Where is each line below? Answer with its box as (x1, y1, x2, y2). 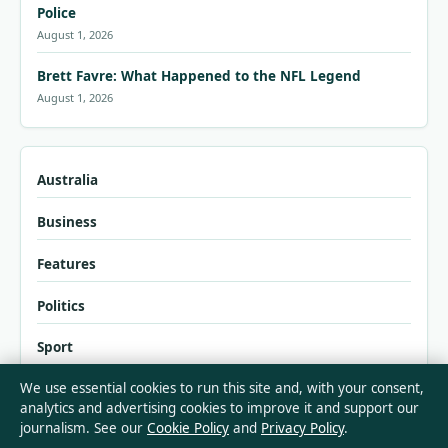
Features (37, 254, 96, 273)
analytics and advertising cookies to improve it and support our (20, 399, 419, 417)
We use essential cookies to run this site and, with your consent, (20, 379, 424, 397)
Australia (37, 171, 98, 190)
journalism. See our (20, 419, 147, 437)
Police (37, 4, 76, 23)
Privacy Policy (261, 419, 344, 437)
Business (37, 213, 97, 232)
